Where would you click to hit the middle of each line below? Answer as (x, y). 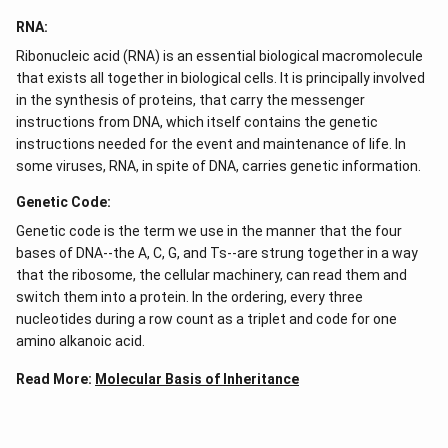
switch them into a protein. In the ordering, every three (189, 297)
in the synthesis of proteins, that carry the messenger (190, 100)
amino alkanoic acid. (80, 341)
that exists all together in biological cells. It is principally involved (220, 78)
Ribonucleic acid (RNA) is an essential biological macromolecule (219, 56)
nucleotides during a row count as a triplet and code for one (206, 319)
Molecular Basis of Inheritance (197, 379)
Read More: (55, 379)
